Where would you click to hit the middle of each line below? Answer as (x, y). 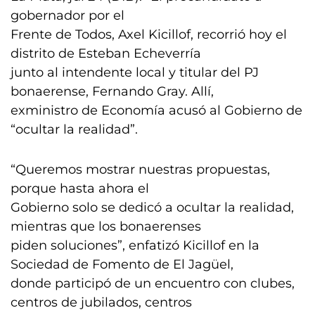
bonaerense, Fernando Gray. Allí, (112, 91)
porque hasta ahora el (80, 188)
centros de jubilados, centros (101, 302)
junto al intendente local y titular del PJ (135, 72)
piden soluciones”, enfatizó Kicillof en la (135, 245)
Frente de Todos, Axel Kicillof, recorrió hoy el (149, 34)
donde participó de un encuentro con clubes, (153, 283)
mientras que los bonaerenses (106, 226)
